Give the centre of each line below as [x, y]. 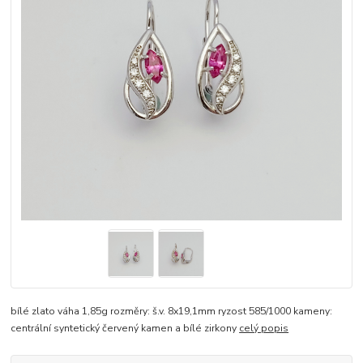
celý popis [264, 328]
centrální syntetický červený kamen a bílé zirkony [125, 328]
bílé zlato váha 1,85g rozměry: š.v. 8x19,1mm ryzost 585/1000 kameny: [172, 311]
